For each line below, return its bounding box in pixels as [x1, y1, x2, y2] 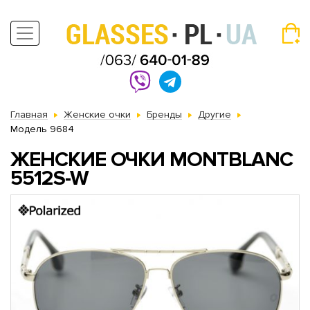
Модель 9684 [10, 123, 74, 135]
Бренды [147, 109, 182, 120]
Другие [198, 109, 231, 120]
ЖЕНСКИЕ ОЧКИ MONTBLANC [10, 147, 293, 172]
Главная [10, 109, 48, 120]
